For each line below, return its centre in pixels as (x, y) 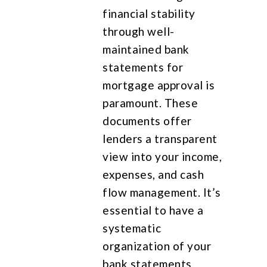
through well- (139, 31)
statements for (143, 67)
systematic (132, 228)
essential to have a (153, 210)
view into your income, (162, 156)
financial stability (149, 13)
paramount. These (150, 103)
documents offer (147, 120)
